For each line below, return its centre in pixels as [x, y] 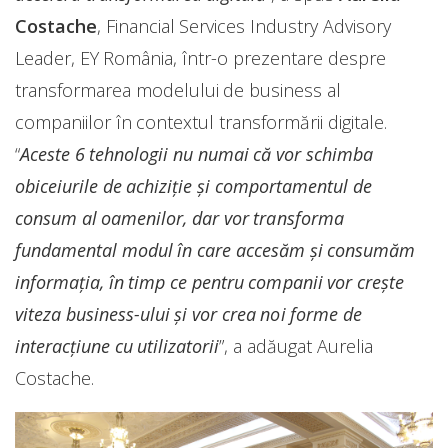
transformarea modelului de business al [178, 89]
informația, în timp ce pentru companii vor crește [209, 281]
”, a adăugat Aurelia [296, 345]
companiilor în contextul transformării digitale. [201, 121]
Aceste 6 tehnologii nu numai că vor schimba [196, 153]
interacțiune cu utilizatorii [117, 345]
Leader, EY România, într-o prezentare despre [200, 57]
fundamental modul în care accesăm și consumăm [215, 249]
